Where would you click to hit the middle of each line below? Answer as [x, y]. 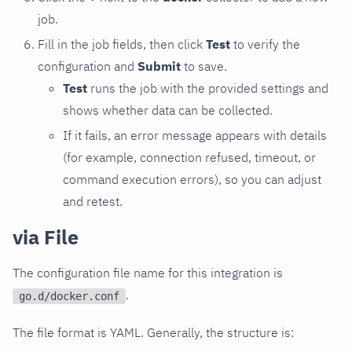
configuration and [88, 66]
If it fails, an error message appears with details [195, 136]
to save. [204, 66]
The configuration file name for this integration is [148, 273]
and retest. [93, 202]
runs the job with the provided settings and [208, 88]
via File [46, 237]
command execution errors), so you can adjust [192, 180]
